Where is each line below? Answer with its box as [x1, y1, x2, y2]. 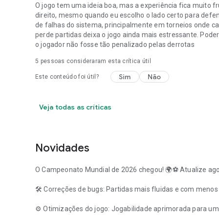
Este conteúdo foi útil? [35, 73, 99, 80]
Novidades [35, 141, 89, 154]
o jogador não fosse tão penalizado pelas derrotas [35, 40, 195, 48]
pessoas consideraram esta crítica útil [39, 57, 152, 65]
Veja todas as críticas [39, 102, 112, 111]
